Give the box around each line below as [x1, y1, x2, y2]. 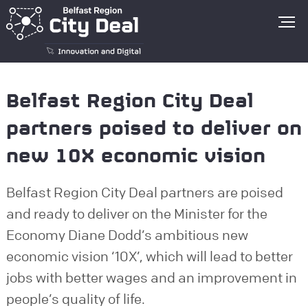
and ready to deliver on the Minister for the [5, 205, 267, 223]
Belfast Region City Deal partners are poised [5, 184, 283, 201]
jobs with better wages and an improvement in [5, 269, 297, 287]
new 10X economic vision [5, 144, 265, 171]
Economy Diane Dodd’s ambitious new [5, 226, 248, 244]
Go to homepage [143, 8, 223, 21]
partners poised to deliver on [5, 116, 302, 144]
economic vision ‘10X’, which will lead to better [5, 247, 293, 265]
